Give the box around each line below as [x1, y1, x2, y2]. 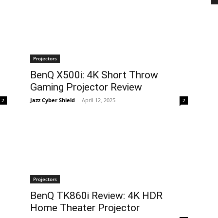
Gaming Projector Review [30, 81, 142, 93]
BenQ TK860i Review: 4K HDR [30, 190, 163, 201]
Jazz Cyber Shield [30, 96, 75, 104]
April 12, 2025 [82, 96, 115, 104]
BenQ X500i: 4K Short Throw [30, 69, 158, 81]
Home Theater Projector [30, 202, 140, 214]
